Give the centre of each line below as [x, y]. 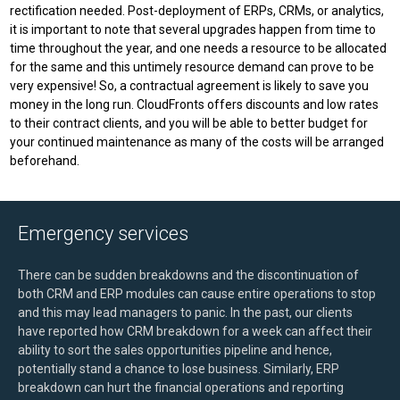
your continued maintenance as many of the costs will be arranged [197, 142]
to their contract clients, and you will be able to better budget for [189, 123]
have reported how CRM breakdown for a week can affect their [195, 331]
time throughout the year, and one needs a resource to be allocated [198, 48]
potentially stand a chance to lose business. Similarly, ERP [179, 369]
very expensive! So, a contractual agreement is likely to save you [189, 86]
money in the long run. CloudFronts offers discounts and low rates [194, 104]
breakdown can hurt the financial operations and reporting [181, 387]
